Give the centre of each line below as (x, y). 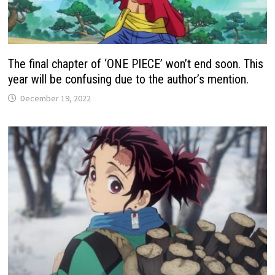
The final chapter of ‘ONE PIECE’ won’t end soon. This (136, 64)
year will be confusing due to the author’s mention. (129, 79)
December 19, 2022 (56, 99)
